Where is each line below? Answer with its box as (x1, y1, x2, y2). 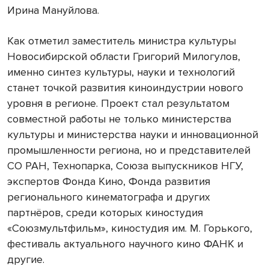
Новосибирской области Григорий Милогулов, (7, 50, 240, 64)
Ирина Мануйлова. (7, 4, 99, 17)
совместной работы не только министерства (7, 112, 231, 126)
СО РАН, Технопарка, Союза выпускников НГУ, (7, 159, 243, 173)
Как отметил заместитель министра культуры (7, 34, 236, 48)
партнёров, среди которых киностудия (7, 206, 203, 220)
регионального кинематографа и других (7, 190, 210, 204)
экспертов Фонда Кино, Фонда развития (7, 175, 210, 189)
